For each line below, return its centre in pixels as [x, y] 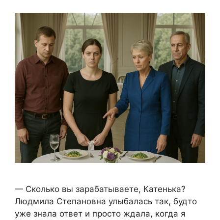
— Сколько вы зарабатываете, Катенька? [100, 189]
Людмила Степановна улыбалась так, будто [106, 201]
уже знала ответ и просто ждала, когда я [100, 213]
